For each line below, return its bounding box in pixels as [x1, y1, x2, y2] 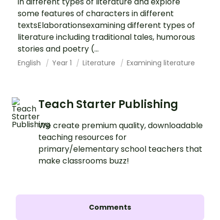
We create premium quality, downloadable [38, 120, 203, 131]
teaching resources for [38, 132, 127, 143]
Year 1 [52, 58, 74, 68]
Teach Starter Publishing [38, 97, 178, 112]
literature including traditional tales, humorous [18, 31, 195, 43]
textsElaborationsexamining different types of [18, 20, 195, 31]
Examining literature [126, 58, 195, 68]
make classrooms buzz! [38, 155, 129, 166]
